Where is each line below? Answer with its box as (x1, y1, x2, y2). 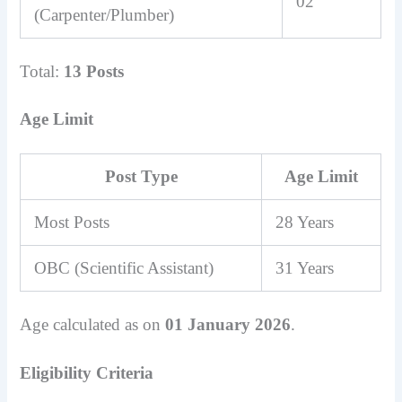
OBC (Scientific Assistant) (34, 258, 214, 278)
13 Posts (64, 61, 125, 81)
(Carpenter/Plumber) (34, 4, 175, 24)
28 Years (275, 213, 335, 232)
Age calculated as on (20, 315, 166, 335)
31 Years (275, 258, 335, 278)
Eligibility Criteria (20, 363, 154, 382)
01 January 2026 (165, 315, 292, 335)
